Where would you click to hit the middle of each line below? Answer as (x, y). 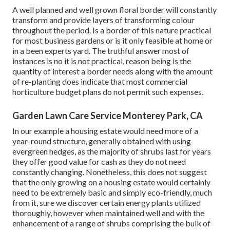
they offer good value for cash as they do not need (99, 161)
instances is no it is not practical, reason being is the (102, 61)
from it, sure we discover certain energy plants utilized (107, 202)
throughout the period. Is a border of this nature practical (112, 30)
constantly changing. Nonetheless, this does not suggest (110, 171)
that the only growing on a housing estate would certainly (111, 182)
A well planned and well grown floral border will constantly (114, 9)
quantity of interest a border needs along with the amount (112, 71)
